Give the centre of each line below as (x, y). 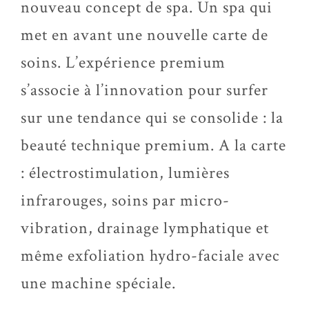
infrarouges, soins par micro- (125, 200)
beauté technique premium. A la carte (153, 145)
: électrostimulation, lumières (125, 173)
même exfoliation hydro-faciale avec (150, 256)
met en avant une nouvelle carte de (144, 35)
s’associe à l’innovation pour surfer (144, 90)
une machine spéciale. (98, 283)
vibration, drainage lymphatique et (145, 228)
